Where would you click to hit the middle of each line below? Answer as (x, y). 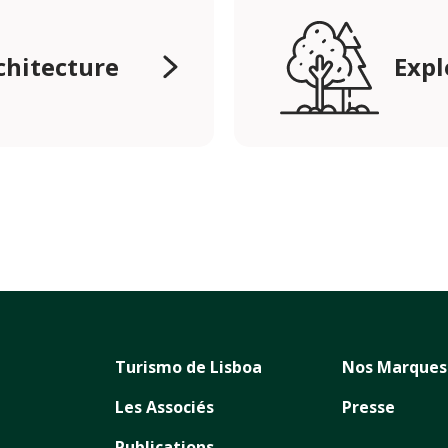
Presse (368, 407)
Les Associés (164, 407)
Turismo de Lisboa (188, 367)
